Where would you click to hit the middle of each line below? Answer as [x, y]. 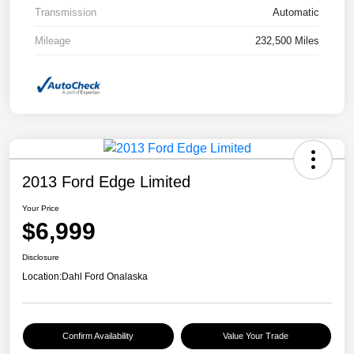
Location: [42, 276]
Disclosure [41, 257]
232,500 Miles [287, 41]
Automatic [296, 13]
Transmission [66, 13]
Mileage [53, 41]
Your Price [41, 208]
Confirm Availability [98, 335]
